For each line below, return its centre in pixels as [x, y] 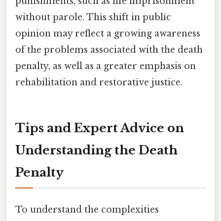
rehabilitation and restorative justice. [99, 83]
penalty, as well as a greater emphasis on [106, 66]
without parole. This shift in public [93, 18]
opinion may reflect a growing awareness [108, 34]
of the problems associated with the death [109, 50]
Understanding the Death [96, 150]
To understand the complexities [87, 209]
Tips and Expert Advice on [100, 128]
